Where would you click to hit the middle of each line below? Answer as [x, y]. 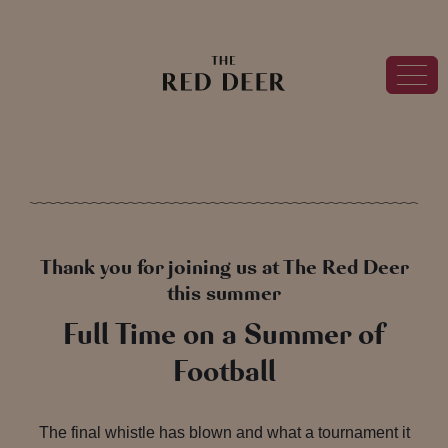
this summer [224, 293]
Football [224, 371]
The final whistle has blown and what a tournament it [224, 432]
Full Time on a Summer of [224, 334]
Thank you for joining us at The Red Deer [224, 267]
